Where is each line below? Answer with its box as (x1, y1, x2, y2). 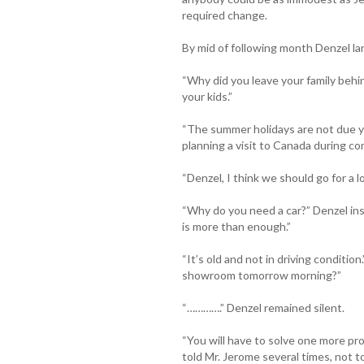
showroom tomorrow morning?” (181, 267, 341, 282)
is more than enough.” (181, 219, 291, 233)
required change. (181, 7, 267, 22)
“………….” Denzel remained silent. (181, 300, 344, 314)
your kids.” (181, 89, 232, 103)
